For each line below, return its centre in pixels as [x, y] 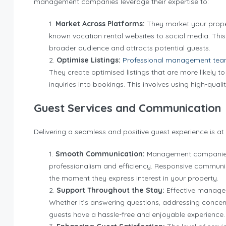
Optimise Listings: [89, 60]
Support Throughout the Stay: [110, 190]
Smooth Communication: [101, 154]
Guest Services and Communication [127, 108]
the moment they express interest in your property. [134, 178]
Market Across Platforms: [100, 24]
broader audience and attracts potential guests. [130, 48]
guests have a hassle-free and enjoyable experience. [137, 214]
